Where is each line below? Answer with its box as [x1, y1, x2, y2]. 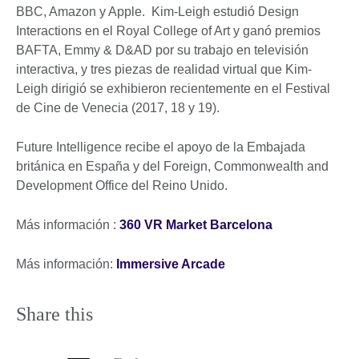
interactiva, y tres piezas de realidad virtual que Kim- [16, 62, 312, 76]
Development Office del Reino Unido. [16, 178, 234, 192]
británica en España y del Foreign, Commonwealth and [16, 159, 329, 173]
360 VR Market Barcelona [119, 217, 272, 232]
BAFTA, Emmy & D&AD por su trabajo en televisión [16, 42, 309, 57]
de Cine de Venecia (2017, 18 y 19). [16, 100, 223, 115]
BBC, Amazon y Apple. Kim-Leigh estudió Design [16, 4, 299, 18]
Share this [16, 303, 93, 325]
